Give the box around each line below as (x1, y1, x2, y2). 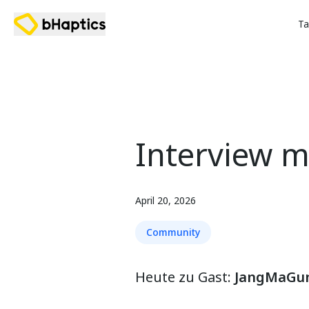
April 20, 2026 (135, 194, 196, 207)
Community (146, 226, 200, 239)
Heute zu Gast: (135, 268, 235, 286)
